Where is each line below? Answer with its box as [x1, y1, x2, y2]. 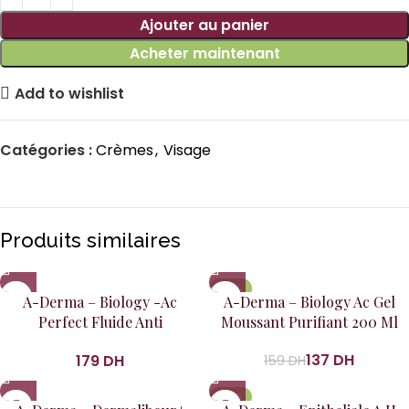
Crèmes [96, 140, 153, 161]
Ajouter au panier [140, 15, 269, 36]
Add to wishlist [15, 82, 125, 104]
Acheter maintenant [129, 43, 280, 64]
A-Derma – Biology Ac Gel [223, 292, 395, 311]
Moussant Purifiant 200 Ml [220, 312, 398, 331]
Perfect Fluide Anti [37, 312, 163, 331]
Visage [163, 140, 211, 161]
